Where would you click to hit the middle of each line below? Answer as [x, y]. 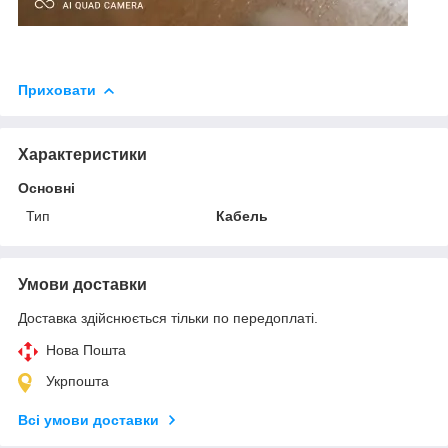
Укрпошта [77, 380]
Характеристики [82, 154]
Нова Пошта [86, 349]
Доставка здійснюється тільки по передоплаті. [168, 317]
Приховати [57, 89]
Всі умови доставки [88, 419]
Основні [46, 187]
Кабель [242, 215]
